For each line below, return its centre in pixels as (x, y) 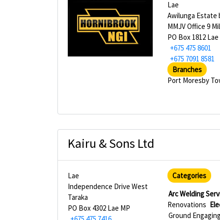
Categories (190, 176)
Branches (187, 69)
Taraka (78, 197)
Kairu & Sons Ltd (111, 143)
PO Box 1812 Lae (193, 37)
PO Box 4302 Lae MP (99, 208)
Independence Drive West (108, 186)
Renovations (187, 205)
